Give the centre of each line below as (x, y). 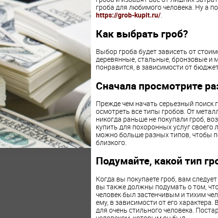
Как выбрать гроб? (142, 33)
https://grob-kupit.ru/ (128, 15)
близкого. (111, 142)
